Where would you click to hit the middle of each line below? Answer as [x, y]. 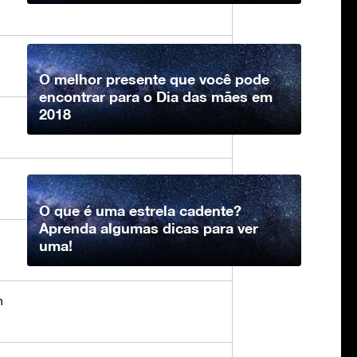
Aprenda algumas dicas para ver [149, 228]
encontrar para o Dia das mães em [156, 97]
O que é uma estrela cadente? [140, 211]
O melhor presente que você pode [154, 79]
